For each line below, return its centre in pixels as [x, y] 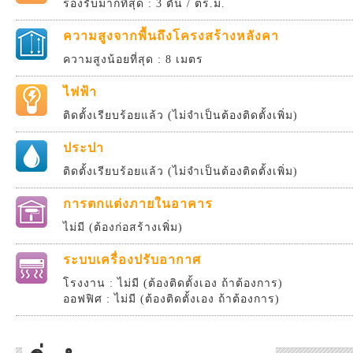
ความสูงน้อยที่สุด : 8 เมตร [133, 59]
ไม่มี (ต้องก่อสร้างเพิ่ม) [123, 227]
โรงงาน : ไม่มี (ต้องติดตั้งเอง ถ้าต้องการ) [173, 283]
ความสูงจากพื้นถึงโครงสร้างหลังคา [171, 36]
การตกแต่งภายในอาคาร [138, 204]
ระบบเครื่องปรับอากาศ [132, 260]
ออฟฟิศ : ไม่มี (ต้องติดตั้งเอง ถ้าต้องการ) [171, 299]
